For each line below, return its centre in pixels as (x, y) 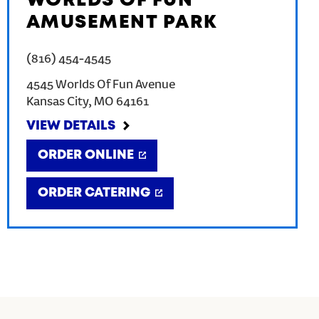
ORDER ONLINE (85, 155)
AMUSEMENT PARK (122, 23)
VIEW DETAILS (70, 126)
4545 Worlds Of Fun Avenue (100, 85)
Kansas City (57, 103)
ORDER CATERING (94, 193)
